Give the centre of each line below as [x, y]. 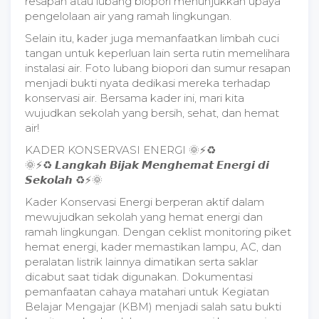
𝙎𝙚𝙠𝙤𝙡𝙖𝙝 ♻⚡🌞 [64, 180]
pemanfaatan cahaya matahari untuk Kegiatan [147, 292]
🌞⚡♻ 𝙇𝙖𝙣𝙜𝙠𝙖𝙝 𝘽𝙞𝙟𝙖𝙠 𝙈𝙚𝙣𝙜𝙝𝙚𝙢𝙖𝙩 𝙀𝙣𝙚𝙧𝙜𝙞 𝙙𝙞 [147, 165]
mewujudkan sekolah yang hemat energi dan [144, 217]
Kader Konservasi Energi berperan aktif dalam [145, 202]
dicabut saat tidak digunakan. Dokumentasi [139, 277]
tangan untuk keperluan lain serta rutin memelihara [157, 53]
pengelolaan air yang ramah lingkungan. [128, 16]
